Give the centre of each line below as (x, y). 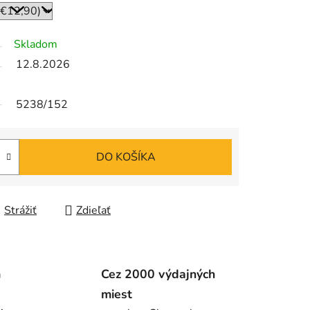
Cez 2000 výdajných (158, 274)
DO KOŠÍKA (126, 157)
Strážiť (20, 211)
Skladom (36, 45)
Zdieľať (93, 211)
